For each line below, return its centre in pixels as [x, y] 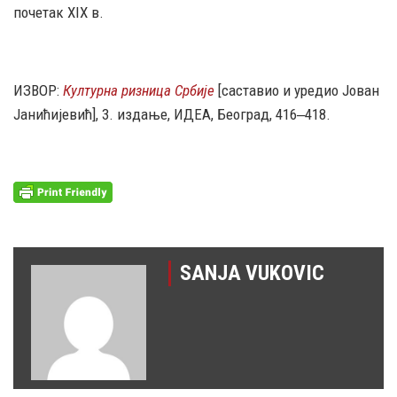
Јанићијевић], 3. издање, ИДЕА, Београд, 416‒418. [172, 115]
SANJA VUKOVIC [252, 273]
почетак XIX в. [58, 13]
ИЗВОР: [38, 91]
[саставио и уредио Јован [297, 91]
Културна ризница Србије [139, 91]
